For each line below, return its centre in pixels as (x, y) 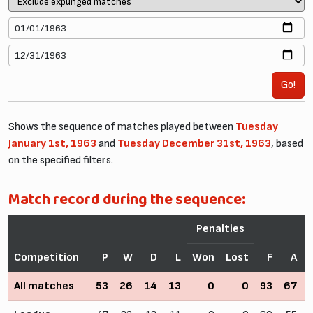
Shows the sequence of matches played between (122, 126)
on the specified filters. (61, 160)
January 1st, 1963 (52, 143)
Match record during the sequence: (127, 200)
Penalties (220, 228)
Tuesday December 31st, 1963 (194, 143)
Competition (46, 257)
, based (287, 143)
